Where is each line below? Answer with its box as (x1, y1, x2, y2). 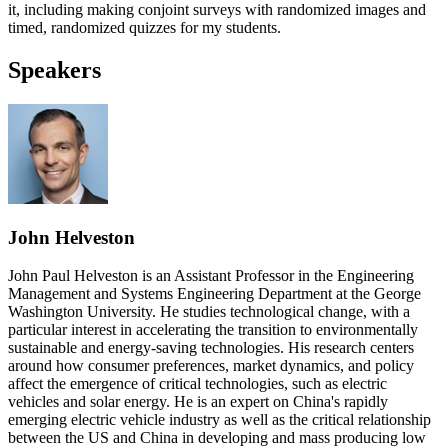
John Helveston (8, 226, 135, 248)
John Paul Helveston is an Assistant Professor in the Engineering (8, 267, 414, 285)
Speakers (8, 56, 101, 83)
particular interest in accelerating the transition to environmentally (8, 321, 418, 339)
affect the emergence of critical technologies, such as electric (8, 375, 387, 393)
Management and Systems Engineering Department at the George (8, 285, 421, 303)
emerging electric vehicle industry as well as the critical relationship (8, 411, 431, 429)
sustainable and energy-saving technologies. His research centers (8, 339, 414, 357)
